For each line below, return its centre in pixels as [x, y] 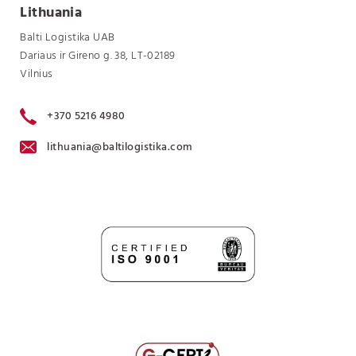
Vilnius [37, 74]
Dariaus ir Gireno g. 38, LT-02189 [98, 56]
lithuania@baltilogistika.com [120, 147]
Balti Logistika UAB [68, 37]
